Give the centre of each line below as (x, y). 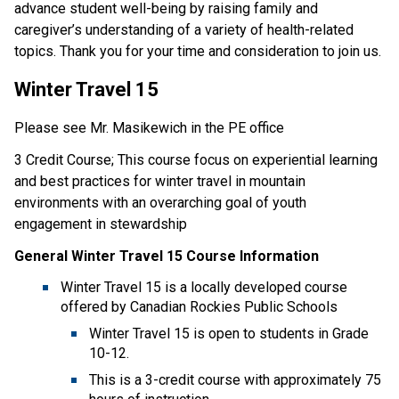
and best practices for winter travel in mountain (160, 181)
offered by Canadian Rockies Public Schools (199, 306)
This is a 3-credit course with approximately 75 (235, 379)
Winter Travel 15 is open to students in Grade (229, 333)
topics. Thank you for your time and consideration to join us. (198, 51)
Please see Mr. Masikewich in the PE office (149, 127)
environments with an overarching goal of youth (160, 202)
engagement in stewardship (101, 224)
